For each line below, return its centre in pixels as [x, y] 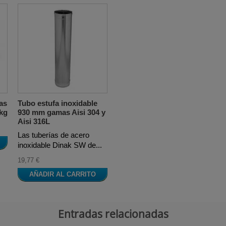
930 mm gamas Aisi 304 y [62, 112]
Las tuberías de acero [53, 135]
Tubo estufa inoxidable [58, 103]
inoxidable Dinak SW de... [60, 145]
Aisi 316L [34, 121]
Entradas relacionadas [113, 214]
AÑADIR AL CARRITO [63, 174]
